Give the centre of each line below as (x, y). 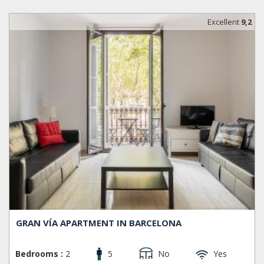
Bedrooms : (39, 254)
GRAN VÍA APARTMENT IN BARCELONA (99, 223)
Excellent (224, 22)
